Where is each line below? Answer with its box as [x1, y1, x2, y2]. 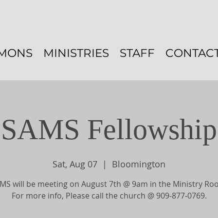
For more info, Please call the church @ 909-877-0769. [11, 190, 207, 201]
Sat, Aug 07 [53, 158, 97, 170]
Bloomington [112, 158, 165, 170]
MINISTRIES [43, 46, 109, 60]
